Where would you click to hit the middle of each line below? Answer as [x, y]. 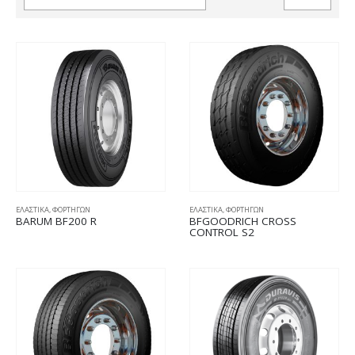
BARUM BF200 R [56, 221]
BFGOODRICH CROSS [243, 221]
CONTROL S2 [222, 232]
